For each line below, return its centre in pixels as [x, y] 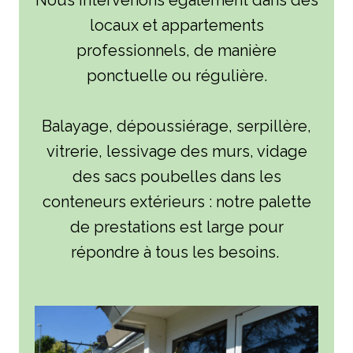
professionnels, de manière [176, 50]
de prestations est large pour [176, 227]
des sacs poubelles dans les [176, 176]
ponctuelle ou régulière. [176, 76]
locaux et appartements [176, 25]
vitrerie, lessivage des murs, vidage [176, 151]
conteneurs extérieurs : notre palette [176, 202]
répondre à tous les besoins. [176, 252]
